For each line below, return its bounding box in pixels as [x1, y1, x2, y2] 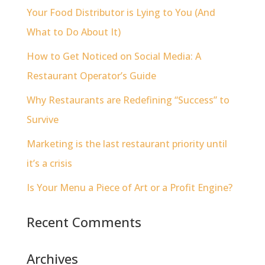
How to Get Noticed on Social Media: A [26, 50, 201, 63]
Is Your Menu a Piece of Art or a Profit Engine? [26, 181, 232, 194]
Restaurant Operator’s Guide [26, 69, 156, 82]
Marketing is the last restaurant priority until [26, 137, 227, 150]
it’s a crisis [26, 157, 72, 170]
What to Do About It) [26, 25, 121, 38]
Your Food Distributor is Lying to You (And [26, 6, 215, 19]
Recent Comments [26, 213, 141, 231]
